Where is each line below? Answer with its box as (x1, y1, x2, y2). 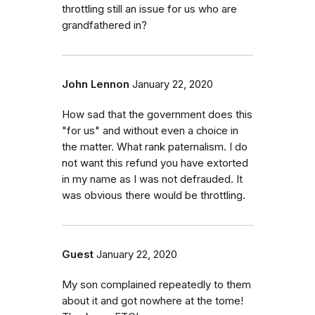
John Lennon (62, 77, 129, 91)
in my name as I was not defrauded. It (62, 172, 243, 186)
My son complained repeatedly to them (62, 278, 251, 291)
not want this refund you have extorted (62, 156, 248, 169)
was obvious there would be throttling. (62, 188, 245, 202)
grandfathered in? (62, 18, 147, 32)
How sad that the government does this (62, 108, 252, 121)
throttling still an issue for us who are (62, 2, 237, 15)
